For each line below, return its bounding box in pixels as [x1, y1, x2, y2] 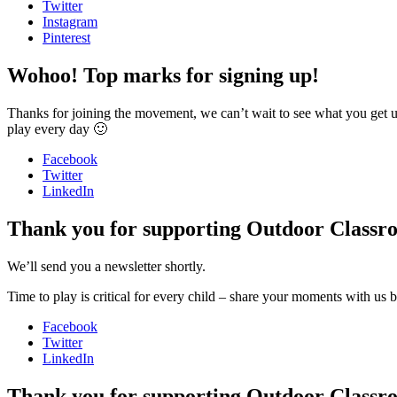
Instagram [43, 14, 97, 30]
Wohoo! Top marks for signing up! [7, 64, 319, 88]
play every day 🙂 [7, 121, 107, 137]
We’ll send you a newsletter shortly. [7, 258, 206, 274]
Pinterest [43, 30, 90, 46]
